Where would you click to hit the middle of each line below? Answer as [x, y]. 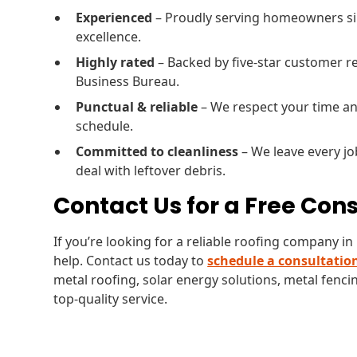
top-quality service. [111, 299]
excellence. [109, 37]
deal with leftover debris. [151, 171]
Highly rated [116, 62]
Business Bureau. [128, 81]
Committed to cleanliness [157, 151]
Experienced [114, 18]
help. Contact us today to [131, 261]
